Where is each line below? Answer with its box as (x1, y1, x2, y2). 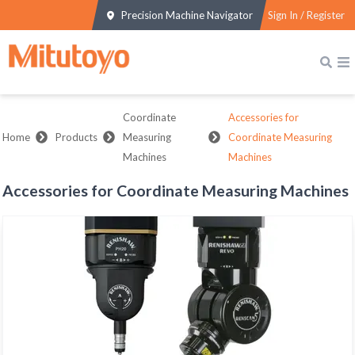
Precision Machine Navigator (120, 8, 253, 21)
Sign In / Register (268, 8, 345, 21)
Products (55, 131, 98, 144)
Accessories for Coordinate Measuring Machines (2, 181, 349, 200)
